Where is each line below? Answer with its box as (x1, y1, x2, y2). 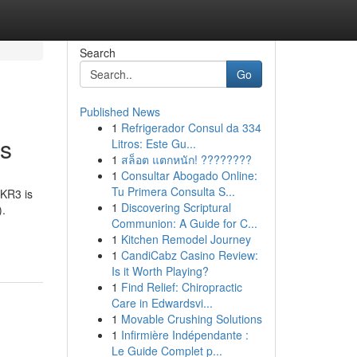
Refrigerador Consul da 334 (120, 120, 261, 135)
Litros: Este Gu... (111, 135, 196, 151)
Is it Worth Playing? (111, 263, 209, 279)
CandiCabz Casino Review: (120, 247, 258, 263)
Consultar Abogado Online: (120, 167, 257, 183)
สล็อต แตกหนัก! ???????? (120, 151, 252, 167)
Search (79, 45, 116, 61)
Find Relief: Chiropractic (120, 279, 242, 295)
